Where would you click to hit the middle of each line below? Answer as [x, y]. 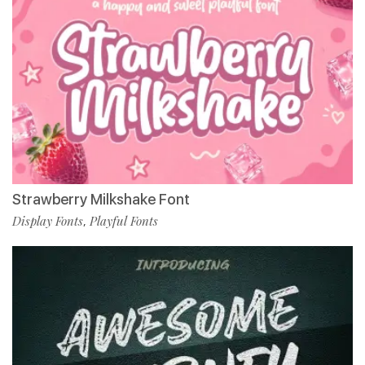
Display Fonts [48, 221]
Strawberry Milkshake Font [101, 199]
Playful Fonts [124, 221]
